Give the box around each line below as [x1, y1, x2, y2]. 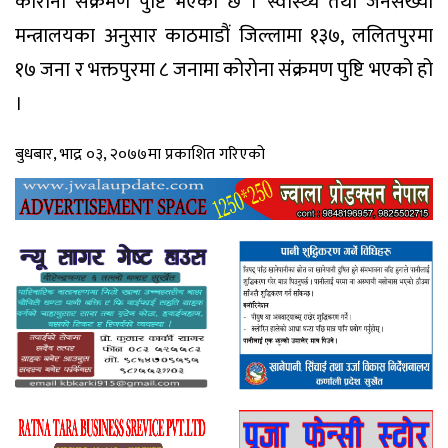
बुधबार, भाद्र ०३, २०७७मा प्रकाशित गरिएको [15, 141, 265, 169]
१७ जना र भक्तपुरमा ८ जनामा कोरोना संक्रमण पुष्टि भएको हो [15, 52, 433, 87]
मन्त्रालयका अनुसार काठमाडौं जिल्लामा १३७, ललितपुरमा [15, 18, 433, 53]
